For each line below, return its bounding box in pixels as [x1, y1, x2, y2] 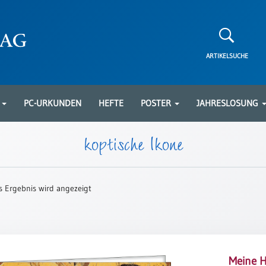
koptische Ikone [83, 128, 183, 157]
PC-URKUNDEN [24, 97, 81, 109]
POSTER [141, 97, 173, 109]
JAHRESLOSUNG [197, 97, 261, 109]
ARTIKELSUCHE [205, 52, 248, 60]
